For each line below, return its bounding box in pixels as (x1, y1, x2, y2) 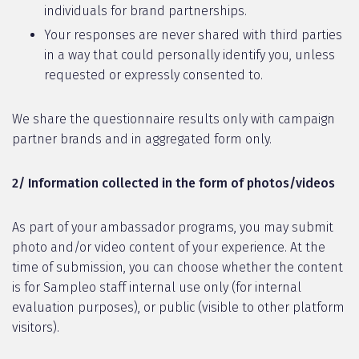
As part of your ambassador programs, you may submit (12, 220, 333, 235)
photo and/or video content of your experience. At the (12, 240, 325, 255)
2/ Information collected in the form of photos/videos (12, 175, 335, 191)
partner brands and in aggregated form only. (12, 131, 272, 147)
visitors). (12, 320, 59, 335)
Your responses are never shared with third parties (44, 27, 342, 42)
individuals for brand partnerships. (44, 3, 247, 18)
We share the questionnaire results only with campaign (12, 111, 335, 127)
